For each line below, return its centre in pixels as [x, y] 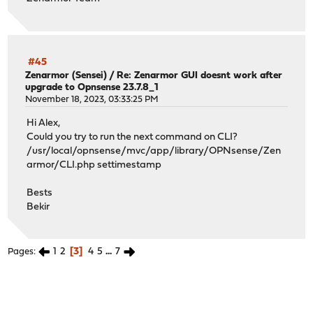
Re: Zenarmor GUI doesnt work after [200, 75]
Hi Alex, [44, 123]
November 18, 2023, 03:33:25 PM [92, 99]
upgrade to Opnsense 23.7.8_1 [92, 87]
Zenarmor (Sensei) [66, 75]
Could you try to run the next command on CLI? [132, 137]
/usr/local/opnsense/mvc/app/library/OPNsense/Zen [154, 151]
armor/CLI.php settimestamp [94, 165]
